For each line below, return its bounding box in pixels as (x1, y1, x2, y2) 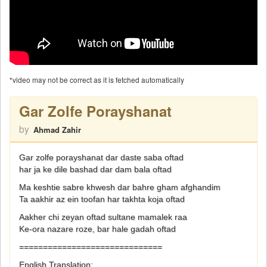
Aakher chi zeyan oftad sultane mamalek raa (19, 212, 187, 222)
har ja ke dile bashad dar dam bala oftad (19, 164, 172, 175)
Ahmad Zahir (33, 124, 81, 136)
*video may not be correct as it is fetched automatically (10, 74, 184, 85)
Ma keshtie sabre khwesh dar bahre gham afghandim (19, 182, 221, 193)
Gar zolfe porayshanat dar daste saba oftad (19, 153, 184, 163)
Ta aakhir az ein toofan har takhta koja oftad (19, 194, 185, 204)
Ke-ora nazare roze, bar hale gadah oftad (19, 224, 176, 234)
